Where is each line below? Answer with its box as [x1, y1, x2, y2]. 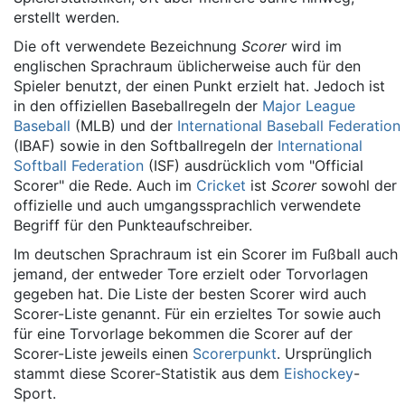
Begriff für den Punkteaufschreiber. [14, 216, 252, 234]
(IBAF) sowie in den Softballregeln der [14, 137, 278, 155]
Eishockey [284, 364, 353, 382]
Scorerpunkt [193, 344, 277, 363]
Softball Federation [14, 156, 144, 174]
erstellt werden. [14, 8, 119, 26]
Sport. [14, 384, 56, 402]
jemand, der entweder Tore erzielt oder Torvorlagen [14, 265, 368, 283]
